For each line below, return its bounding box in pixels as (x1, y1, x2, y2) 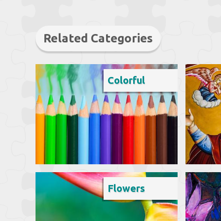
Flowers (108, 183, 145, 194)
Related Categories (43, 32, 153, 45)
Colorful (108, 74, 145, 86)
